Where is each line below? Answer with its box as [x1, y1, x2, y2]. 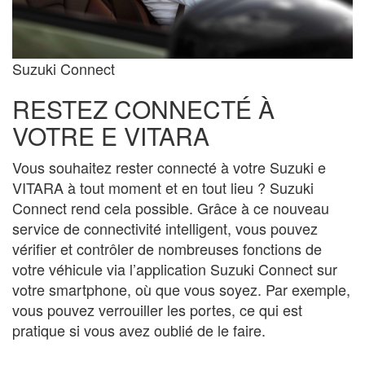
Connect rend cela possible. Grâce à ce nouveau [12, 197, 329, 219]
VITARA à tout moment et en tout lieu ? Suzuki [12, 177, 314, 199]
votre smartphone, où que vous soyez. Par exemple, [12, 279, 350, 301]
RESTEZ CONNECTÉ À [12, 91, 275, 127]
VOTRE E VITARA [12, 118, 209, 154]
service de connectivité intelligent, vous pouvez [12, 218, 318, 240]
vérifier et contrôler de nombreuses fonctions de [12, 238, 322, 260]
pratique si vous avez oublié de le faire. [12, 319, 266, 341]
